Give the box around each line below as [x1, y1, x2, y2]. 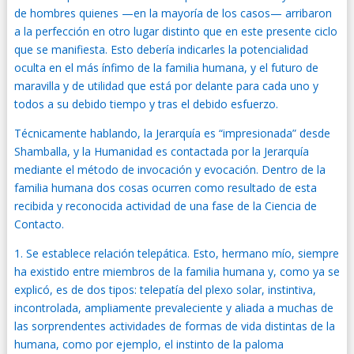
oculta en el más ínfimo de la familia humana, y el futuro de [13, 60, 318, 75]
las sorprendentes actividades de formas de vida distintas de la [13, 318, 335, 333]
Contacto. [13, 217, 64, 232]
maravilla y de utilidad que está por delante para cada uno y [13, 78, 318, 93]
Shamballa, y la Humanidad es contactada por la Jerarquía [13, 144, 309, 159]
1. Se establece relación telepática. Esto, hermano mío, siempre [13, 246, 339, 261]
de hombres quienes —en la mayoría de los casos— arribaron [13, 6, 332, 21]
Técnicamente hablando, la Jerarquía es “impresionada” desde [13, 126, 330, 141]
